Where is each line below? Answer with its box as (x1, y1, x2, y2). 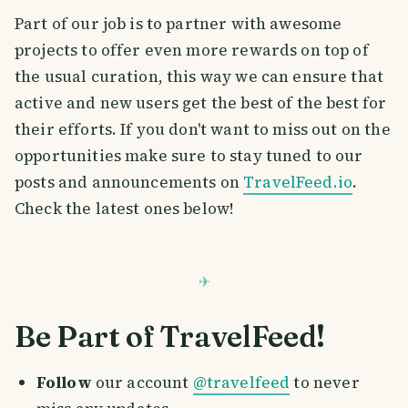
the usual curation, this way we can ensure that (15, 66, 384, 88)
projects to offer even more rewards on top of (15, 39, 369, 62)
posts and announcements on (15, 171, 244, 194)
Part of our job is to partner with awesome (15, 13, 342, 36)
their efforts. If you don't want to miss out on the (15, 118, 391, 141)
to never (290, 372, 360, 394)
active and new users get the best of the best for (15, 92, 387, 115)
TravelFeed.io (243, 171, 353, 194)
